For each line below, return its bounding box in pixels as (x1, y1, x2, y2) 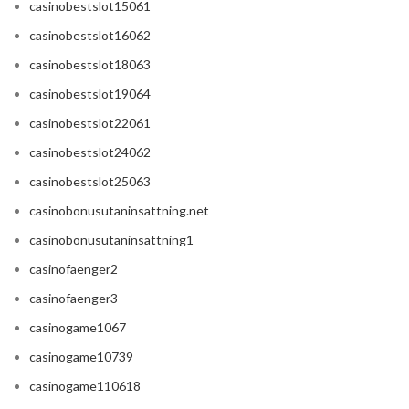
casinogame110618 (29, 378, 141, 394)
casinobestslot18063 (29, 57, 151, 73)
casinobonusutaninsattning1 (29, 232, 194, 248)
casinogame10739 (29, 349, 133, 365)
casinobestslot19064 (29, 86, 151, 102)
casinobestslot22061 (29, 115, 151, 131)
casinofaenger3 (29, 290, 118, 307)
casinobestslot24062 (29, 144, 151, 161)
